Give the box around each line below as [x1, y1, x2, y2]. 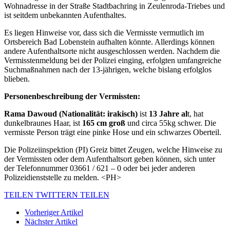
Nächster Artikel [25, 217, 78, 226]
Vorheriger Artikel [25, 207, 83, 217]
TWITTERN [35, 190, 78, 199]
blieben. [4, 74, 30, 83]
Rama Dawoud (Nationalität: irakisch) [4, 109, 138, 118]
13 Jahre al [149, 109, 187, 118]
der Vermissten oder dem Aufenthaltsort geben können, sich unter [4, 154, 215, 163]
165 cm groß [82, 118, 127, 127]
